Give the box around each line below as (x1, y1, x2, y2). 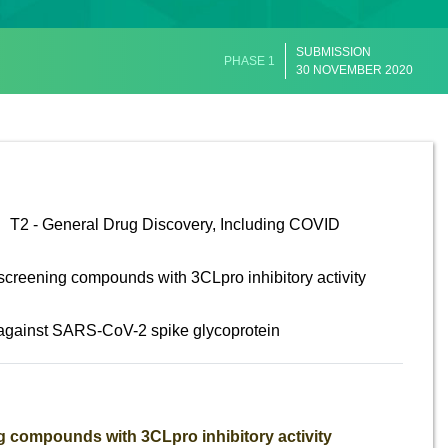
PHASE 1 (224, 53, 275, 68)
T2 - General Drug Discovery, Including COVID (10, 215, 340, 233)
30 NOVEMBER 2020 (296, 62, 413, 77)
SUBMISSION (296, 44, 371, 59)
